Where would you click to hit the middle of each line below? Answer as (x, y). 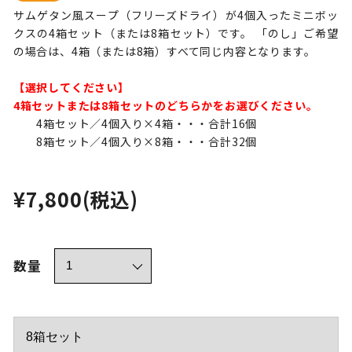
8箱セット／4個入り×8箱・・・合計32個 (135, 141)
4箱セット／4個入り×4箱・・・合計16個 (135, 123)
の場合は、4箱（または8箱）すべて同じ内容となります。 (164, 51)
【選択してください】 (71, 87)
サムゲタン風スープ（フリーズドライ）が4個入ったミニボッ (176, 15)
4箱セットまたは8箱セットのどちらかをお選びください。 (165, 105)
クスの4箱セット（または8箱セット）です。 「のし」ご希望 (176, 33)
